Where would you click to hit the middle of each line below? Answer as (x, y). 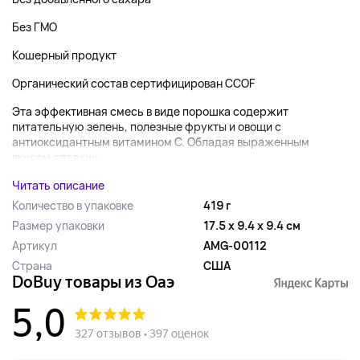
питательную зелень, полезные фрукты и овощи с (147, 127)
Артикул (35, 245)
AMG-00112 (235, 245)
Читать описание (58, 185)
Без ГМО (35, 27)
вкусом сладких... (60, 157)
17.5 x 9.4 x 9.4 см (252, 225)
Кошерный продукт (64, 55)
